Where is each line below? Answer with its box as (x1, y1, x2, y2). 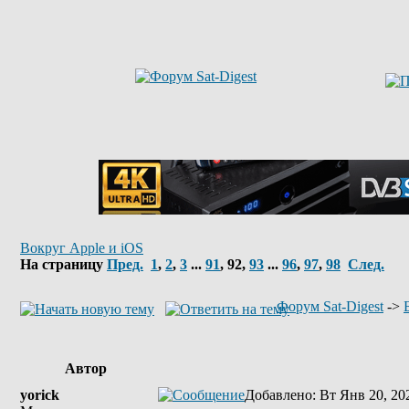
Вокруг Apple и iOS (20, 240, 143, 256)
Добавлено (245, 387, 312, 403)
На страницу (20, 257, 107, 272)
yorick (20, 387, 59, 403)
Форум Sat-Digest (277, 299, 383, 314)
